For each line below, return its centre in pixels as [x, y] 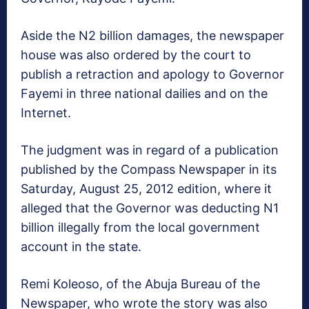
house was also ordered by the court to [136, 55]
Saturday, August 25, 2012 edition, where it [146, 189]
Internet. [46, 113]
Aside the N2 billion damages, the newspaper [152, 36]
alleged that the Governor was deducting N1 [150, 208]
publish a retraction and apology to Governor [152, 74]
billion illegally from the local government [140, 228]
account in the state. [81, 247]
